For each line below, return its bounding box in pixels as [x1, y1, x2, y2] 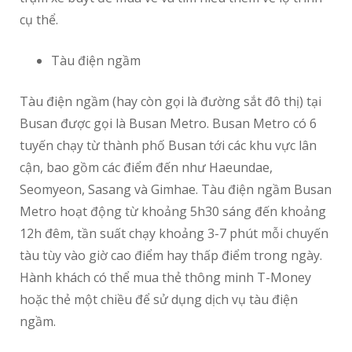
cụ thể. [20, 11, 58, 29]
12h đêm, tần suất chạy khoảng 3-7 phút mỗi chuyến [20, 225, 328, 243]
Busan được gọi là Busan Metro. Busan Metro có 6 [20, 115, 317, 133]
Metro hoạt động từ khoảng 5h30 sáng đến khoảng [20, 203, 326, 221]
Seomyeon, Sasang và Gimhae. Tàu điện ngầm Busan [20, 181, 332, 199]
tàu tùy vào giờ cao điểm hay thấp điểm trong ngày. [20, 247, 322, 265]
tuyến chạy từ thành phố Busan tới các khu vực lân [20, 137, 317, 155]
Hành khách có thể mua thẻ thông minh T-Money [20, 269, 311, 287]
